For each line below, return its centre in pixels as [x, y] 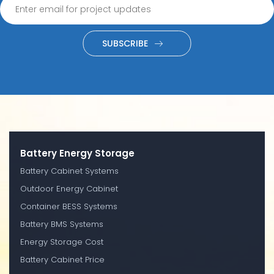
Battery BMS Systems [62, 224]
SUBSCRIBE [125, 43]
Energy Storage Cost [62, 242]
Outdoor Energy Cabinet [69, 188]
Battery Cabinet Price [62, 259]
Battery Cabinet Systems [69, 171]
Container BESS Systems [69, 206]
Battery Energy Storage [77, 153]
